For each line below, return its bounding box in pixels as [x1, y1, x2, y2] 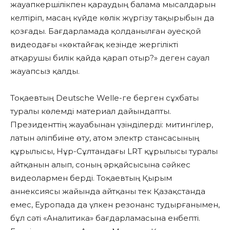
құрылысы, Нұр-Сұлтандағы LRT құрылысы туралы [10, 146, 218, 156]
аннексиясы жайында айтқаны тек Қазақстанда [10, 186, 205, 196]
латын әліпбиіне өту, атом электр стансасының [10, 132, 199, 143]
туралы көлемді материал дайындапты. [10, 106, 171, 116]
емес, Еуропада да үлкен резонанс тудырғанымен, [10, 199, 220, 209]
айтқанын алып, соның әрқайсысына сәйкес [10, 159, 190, 169]
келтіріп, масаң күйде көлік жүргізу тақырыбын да [10, 12, 214, 23]
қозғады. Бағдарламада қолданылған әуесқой [10, 26, 201, 36]
